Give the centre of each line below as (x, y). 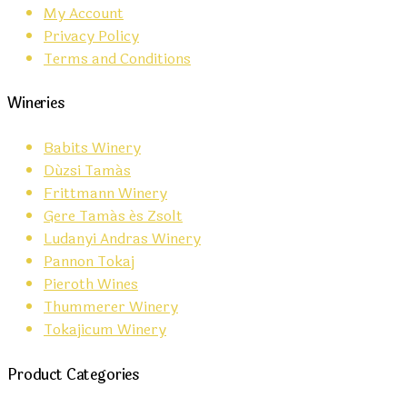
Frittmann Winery (105, 194)
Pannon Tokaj (89, 262)
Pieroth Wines (91, 284)
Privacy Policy (91, 35)
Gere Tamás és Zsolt (113, 216)
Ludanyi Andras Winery (122, 239)
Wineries (36, 104)
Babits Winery (92, 148)
